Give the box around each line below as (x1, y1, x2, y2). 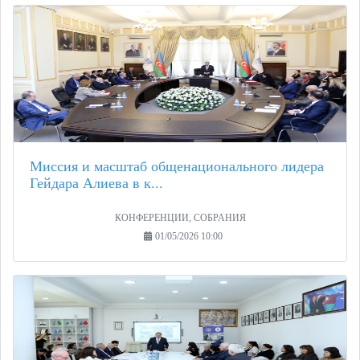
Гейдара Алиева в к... (30, 175, 163, 192)
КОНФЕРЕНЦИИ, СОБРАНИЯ (114, 213, 246, 223)
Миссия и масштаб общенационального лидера (30, 158, 324, 175)
